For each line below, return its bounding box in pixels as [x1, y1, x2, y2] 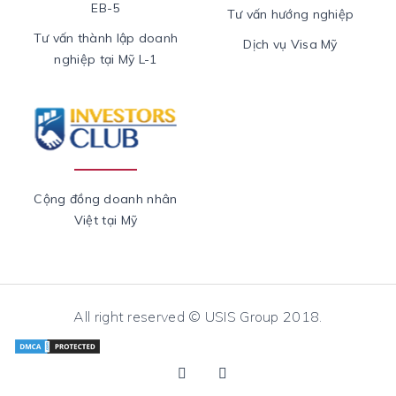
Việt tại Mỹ [73, 212, 138, 229]
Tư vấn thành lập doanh [33, 29, 179, 46]
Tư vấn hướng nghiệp [226, 5, 354, 22]
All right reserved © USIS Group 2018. [73, 308, 323, 326]
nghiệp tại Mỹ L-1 [54, 50, 157, 67]
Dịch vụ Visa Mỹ [243, 35, 338, 52]
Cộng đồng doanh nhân [34, 191, 178, 208]
